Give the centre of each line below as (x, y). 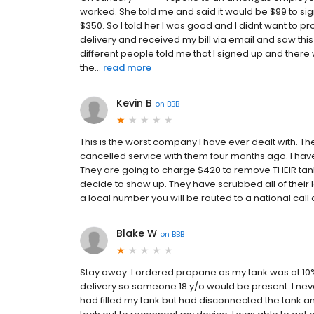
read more (127, 68)
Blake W (137, 234)
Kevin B (134, 103)
